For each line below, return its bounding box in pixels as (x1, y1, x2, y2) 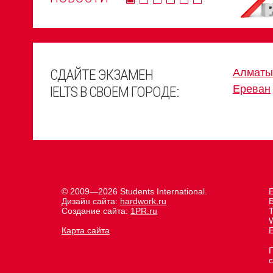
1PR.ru (130, 206, 157, 216)
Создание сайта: (62, 206, 130, 216)
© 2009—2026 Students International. (62, 186, 207, 196)
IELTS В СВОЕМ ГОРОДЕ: (50, 83, 179, 101)
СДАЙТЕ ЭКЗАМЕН (50, 66, 153, 83)
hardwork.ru (120, 196, 166, 206)
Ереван (233, 83, 271, 95)
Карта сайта (62, 225, 110, 235)
